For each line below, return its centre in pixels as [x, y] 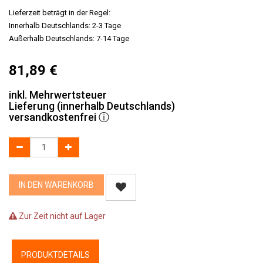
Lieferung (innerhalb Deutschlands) [92, 106]
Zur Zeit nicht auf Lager [61, 216]
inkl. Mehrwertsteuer [58, 95]
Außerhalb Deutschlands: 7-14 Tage [69, 38]
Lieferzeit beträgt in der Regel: [60, 13]
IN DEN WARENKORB [56, 185]
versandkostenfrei [54, 117]
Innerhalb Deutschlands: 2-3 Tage [65, 26]
